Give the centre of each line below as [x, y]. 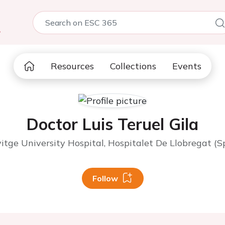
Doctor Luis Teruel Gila [113, 124]
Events [187, 66]
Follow [105, 178]
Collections [133, 66]
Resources [72, 66]
